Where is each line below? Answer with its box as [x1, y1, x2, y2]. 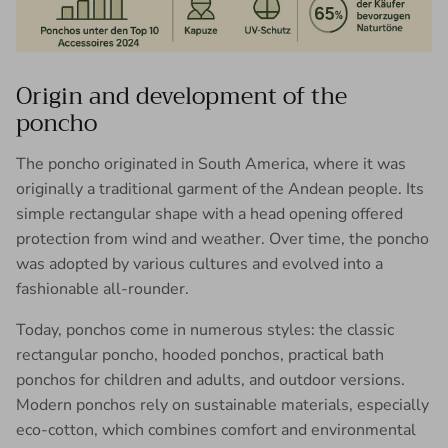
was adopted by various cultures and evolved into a [16, 253, 383, 276]
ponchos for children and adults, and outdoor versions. [16, 369, 405, 392]
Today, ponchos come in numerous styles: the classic [16, 319, 394, 342]
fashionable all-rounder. [16, 278, 189, 301]
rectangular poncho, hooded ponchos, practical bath [16, 344, 384, 367]
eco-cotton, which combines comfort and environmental [16, 419, 416, 442]
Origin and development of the [16, 76, 347, 117]
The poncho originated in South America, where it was [16, 153, 406, 176]
